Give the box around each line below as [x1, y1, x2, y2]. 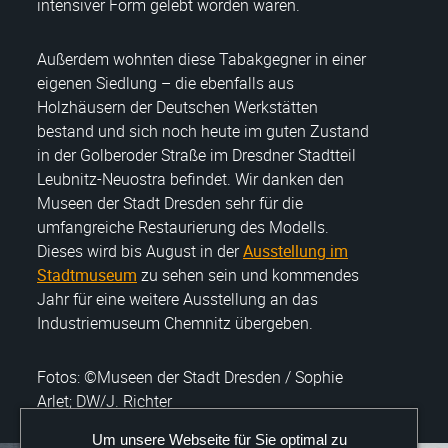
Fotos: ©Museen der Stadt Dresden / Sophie [37, 366, 343, 389]
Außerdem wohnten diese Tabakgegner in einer [37, 48, 366, 71]
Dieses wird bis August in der [37, 240, 243, 263]
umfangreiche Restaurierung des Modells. [37, 216, 329, 239]
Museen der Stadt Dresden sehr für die [37, 192, 303, 215]
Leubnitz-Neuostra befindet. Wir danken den [37, 168, 344, 191]
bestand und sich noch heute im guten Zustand [37, 120, 369, 143]
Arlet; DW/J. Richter [37, 390, 172, 413]
